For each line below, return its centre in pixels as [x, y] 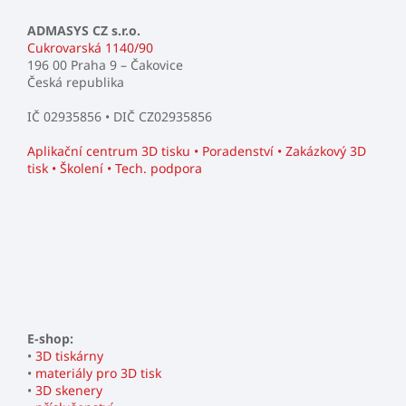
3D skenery [69, 390]
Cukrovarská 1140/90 [90, 47]
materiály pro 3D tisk [98, 372]
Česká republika [76, 82]
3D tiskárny [69, 355]
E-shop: [50, 338]
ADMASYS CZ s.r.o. [84, 30]
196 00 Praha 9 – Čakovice [105, 64]
